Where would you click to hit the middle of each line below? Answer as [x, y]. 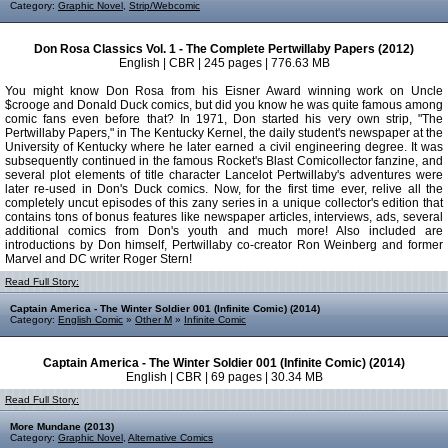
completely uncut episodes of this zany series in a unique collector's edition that [224, 203]
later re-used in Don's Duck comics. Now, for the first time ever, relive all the [224, 189]
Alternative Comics [170, 437]
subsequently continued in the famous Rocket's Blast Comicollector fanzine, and [224, 161]
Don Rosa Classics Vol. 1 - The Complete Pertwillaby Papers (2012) [224, 49]
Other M [153, 319]
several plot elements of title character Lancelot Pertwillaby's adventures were [224, 175]
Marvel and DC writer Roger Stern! [98, 259]
